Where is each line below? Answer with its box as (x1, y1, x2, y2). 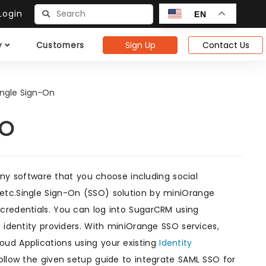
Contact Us (202, 39, 249, 51)
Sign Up (125, 39, 156, 51)
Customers (36, 39, 84, 51)
